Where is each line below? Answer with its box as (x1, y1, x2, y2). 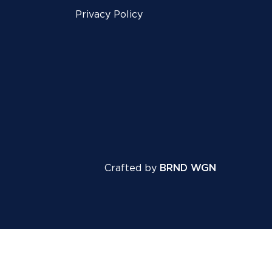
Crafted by (104, 163, 160, 173)
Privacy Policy (75, 9, 143, 19)
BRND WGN (159, 163, 216, 173)
